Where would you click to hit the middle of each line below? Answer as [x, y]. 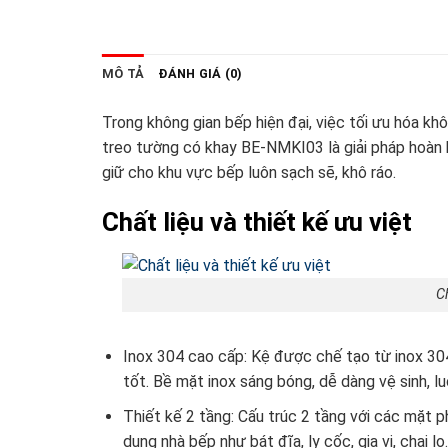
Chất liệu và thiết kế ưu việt [257, 221]
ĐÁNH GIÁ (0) [200, 73]
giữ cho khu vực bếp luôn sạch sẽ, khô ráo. [249, 172]
